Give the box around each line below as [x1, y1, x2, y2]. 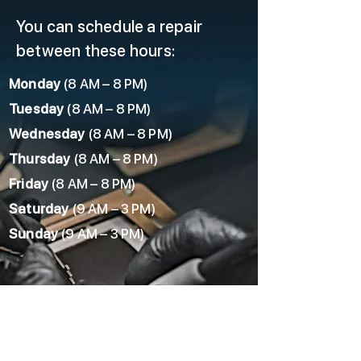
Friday [9, 176, 49, 192]
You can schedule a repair [16, 17, 202, 36]
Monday [9, 76, 61, 92]
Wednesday [9, 126, 85, 142]
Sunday [9, 226, 59, 242]
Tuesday [9, 101, 64, 117]
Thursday [9, 151, 71, 167]
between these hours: [16, 41, 176, 60]
